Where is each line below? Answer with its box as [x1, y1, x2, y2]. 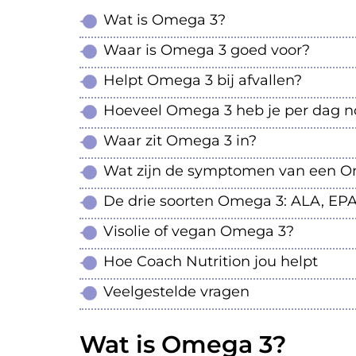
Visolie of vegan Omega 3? [103, 222, 294, 241]
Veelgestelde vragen [103, 283, 250, 301]
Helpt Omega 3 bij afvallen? [103, 72, 302, 90]
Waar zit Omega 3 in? [103, 132, 257, 150]
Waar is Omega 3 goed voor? [103, 41, 310, 60]
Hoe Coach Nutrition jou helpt [103, 253, 318, 271]
